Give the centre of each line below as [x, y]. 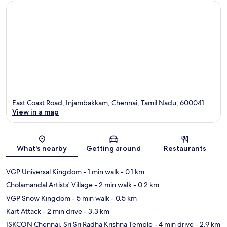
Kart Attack [24, 212]
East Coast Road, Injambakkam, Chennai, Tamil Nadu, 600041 [108, 103]
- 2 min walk [112, 185]
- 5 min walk [90, 198]
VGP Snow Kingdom [38, 198]
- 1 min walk [100, 172]
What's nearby [42, 149]
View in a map [35, 112]
